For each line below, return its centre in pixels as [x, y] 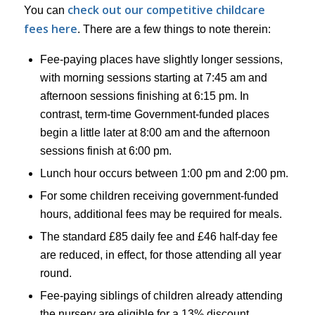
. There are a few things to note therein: [174, 30]
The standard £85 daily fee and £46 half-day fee [159, 236]
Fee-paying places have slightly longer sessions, [161, 59]
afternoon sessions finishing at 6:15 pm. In [144, 96]
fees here [50, 29]
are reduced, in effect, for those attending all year [160, 255]
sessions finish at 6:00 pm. [105, 150]
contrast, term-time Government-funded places [154, 114]
